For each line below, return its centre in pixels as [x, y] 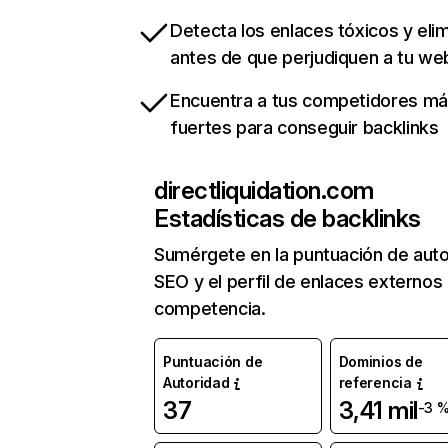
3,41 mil [378, 411]
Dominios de [380, 362]
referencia [375, 383]
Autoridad [196, 383]
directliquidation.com [264, 191]
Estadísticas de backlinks [287, 219]
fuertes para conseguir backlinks [304, 128]
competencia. [210, 309]
